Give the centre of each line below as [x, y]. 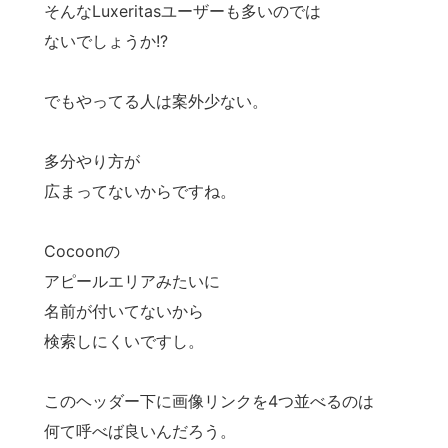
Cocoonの [82, 250]
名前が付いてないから [124, 310]
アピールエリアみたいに [132, 280]
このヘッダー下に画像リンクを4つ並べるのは [209, 400]
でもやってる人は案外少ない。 [156, 100]
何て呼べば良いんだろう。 [140, 430]
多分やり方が [92, 160]
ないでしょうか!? [106, 40]
